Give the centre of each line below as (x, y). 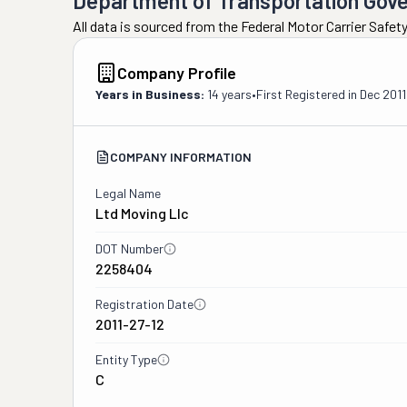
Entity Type (126, 359)
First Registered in (308, 94)
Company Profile (177, 73)
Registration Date (144, 304)
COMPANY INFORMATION (181, 157)
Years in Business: (150, 94)
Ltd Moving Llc (142, 213)
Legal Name (128, 193)
